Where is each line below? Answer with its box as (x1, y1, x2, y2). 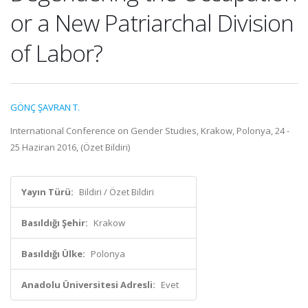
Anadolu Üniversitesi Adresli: (21, 278, 155, 291)
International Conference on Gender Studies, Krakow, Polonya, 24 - (10, 124, 289, 137)
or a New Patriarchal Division (10, 7, 294, 38)
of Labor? (10, 37, 102, 69)
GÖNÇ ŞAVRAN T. (10, 101, 80, 113)
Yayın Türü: (21, 186, 74, 198)
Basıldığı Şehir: (21, 217, 88, 229)
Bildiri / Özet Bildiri (79, 186, 154, 198)
